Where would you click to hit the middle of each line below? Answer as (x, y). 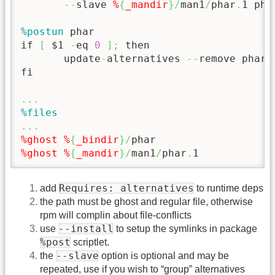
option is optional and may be (164, 256)
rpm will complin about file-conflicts (116, 215)
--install (86, 229)
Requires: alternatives (126, 188)
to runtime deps (229, 188)
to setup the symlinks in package (185, 229)
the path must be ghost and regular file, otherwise (146, 202)
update (61, 59)
